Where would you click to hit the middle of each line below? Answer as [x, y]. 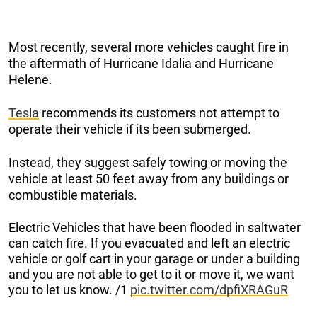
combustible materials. [73, 195]
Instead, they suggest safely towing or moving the [148, 163]
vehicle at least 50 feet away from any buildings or [149, 179]
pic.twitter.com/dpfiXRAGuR [209, 290]
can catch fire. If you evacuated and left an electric [149, 243]
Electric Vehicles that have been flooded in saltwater [155, 228]
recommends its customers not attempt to [159, 113]
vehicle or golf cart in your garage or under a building [154, 259]
